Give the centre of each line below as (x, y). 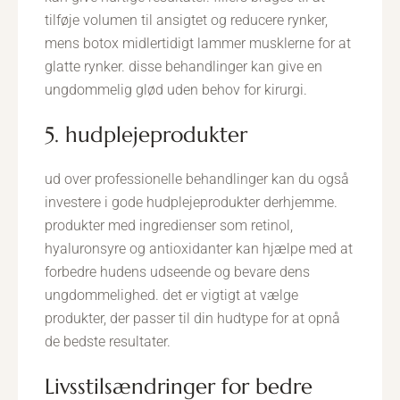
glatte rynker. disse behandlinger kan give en (183, 67)
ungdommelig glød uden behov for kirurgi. (176, 90)
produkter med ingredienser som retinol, (169, 225)
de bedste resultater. (108, 342)
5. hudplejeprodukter (153, 135)
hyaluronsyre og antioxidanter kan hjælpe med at (199, 249)
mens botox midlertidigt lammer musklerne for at (198, 43)
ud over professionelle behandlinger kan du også (197, 179)
